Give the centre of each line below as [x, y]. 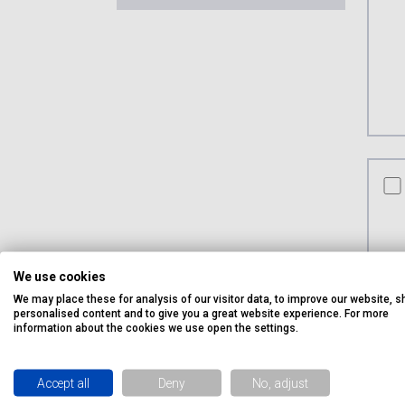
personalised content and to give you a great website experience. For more [201, 313]
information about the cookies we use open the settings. [156, 327]
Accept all [63, 382]
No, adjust [280, 382]
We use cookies [60, 276]
